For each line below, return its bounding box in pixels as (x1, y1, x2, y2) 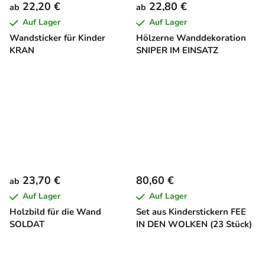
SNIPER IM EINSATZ (136, 44, 218, 56)
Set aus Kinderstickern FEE (136, 205, 246, 218)
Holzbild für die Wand (9, 205, 101, 218)
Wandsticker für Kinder (9, 31, 105, 44)
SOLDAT (9, 218, 44, 230)
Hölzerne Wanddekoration (136, 31, 246, 44)
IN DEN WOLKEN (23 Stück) (136, 218, 252, 230)
